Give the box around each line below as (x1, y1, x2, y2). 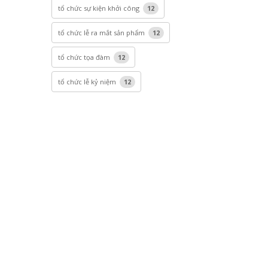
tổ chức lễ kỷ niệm (57, 77, 118, 86)
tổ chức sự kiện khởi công (57, 4, 141, 13)
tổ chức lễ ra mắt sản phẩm (57, 28, 147, 37)
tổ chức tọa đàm (57, 53, 112, 62)
